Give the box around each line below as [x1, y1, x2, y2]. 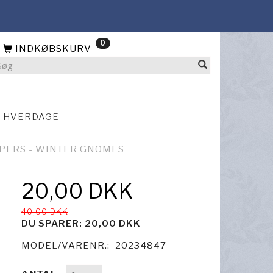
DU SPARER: [21, 218, 85, 229]
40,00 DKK [21, 206, 68, 216]
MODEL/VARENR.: [21, 239, 112, 251]
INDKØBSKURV [15, 43, 94, 54]
